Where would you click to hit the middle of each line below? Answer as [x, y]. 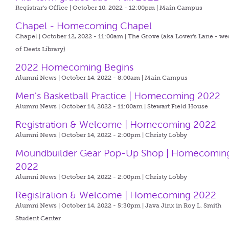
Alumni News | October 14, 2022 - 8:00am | [80, 78]
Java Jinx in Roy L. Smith [184, 205]
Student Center [38, 218]
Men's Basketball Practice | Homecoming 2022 [118, 96]
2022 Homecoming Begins [75, 67]
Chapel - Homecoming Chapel [84, 26]
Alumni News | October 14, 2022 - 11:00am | [82, 106]
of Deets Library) [41, 49]
